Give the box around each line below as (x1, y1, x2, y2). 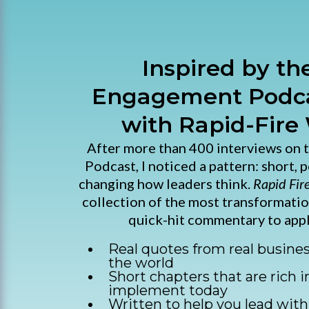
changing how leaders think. (79, 175, 253, 192)
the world (108, 254, 174, 271)
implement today (108, 281, 228, 299)
